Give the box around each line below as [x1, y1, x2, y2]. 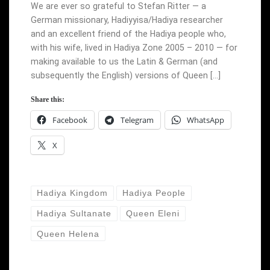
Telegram [120, 114, 154, 125]
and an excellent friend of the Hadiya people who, [30, 28, 226, 39]
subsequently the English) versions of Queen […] [30, 70, 221, 80]
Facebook [52, 114, 87, 125]
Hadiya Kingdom [36, 188, 108, 198]
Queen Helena [36, 228, 99, 239]
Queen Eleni [126, 209, 180, 219]
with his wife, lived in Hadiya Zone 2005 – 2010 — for [30, 42, 237, 52]
